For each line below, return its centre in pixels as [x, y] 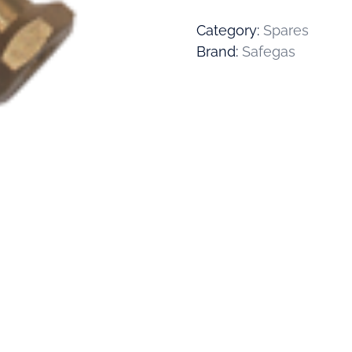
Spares [286, 31]
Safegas [269, 52]
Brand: [220, 52]
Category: [230, 31]
